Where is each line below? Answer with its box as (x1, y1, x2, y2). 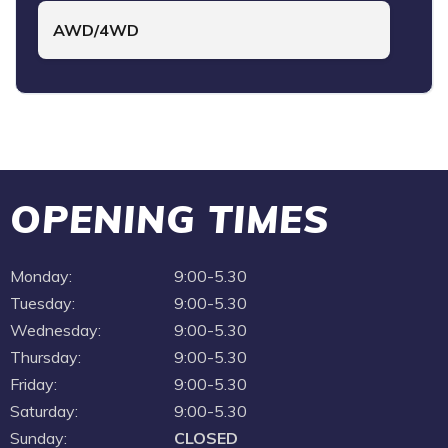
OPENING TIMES (10, 194, 330, 243)
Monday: (10, 265, 72, 286)
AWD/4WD (53, 19, 139, 40)
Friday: (10, 373, 57, 394)
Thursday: (10, 346, 81, 367)
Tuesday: (10, 292, 75, 313)
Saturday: (10, 400, 78, 421)
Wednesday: (10, 319, 101, 340)
